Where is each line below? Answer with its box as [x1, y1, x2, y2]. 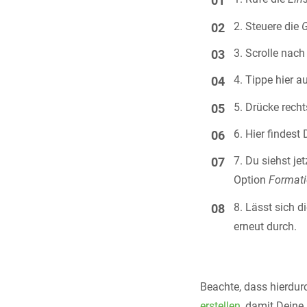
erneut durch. [234, 219, 297, 233]
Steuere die [245, 19, 302, 33]
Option [234, 173, 269, 187]
